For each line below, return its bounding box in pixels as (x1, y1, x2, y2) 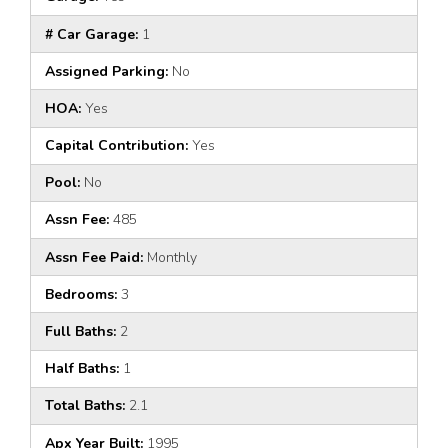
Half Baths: (45, 359, 119, 379)
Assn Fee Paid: (45, 247, 143, 267)
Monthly (143, 247, 197, 267)
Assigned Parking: (45, 61, 168, 81)
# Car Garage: (45, 24, 138, 44)
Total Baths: (45, 396, 125, 416)
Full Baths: (45, 322, 116, 342)
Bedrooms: (45, 284, 117, 304)
